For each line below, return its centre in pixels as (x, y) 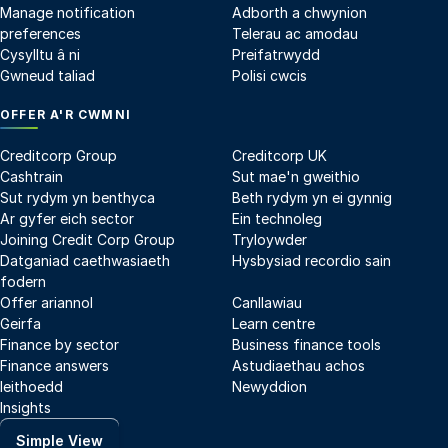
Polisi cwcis (269, 75)
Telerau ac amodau (295, 33)
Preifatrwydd (276, 54)
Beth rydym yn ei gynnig (312, 198)
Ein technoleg (277, 219)
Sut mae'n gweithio (296, 177)
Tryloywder (269, 240)
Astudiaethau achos (298, 366)
